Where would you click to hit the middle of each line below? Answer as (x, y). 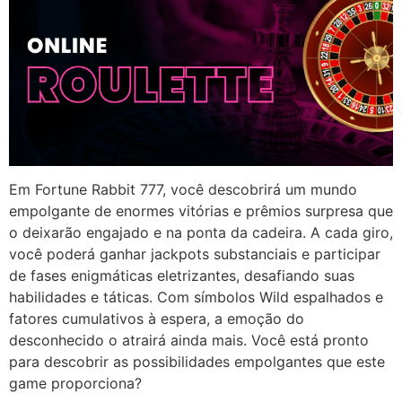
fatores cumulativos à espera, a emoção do (157, 319)
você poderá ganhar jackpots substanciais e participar (195, 254)
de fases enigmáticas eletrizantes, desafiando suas (182, 276)
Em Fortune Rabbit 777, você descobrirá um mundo (183, 190)
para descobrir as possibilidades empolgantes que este (197, 362)
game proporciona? (75, 384)
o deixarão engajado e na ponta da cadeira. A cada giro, (201, 233)
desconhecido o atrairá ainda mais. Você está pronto (189, 341)
